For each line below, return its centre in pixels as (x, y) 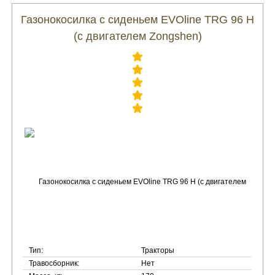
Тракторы (158, 250)
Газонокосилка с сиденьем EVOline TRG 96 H (137, 20)
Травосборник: (54, 263)
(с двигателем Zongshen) (137, 36)
